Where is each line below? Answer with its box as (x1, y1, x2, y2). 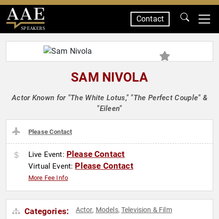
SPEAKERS (21, 25, 45, 31)
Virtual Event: (28, 162, 75, 171)
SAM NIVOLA (71, 70, 148, 85)
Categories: (22, 206, 69, 217)
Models (95, 206, 118, 214)
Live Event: (28, 150, 66, 159)
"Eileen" (97, 104, 122, 113)
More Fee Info (28, 174, 68, 182)
